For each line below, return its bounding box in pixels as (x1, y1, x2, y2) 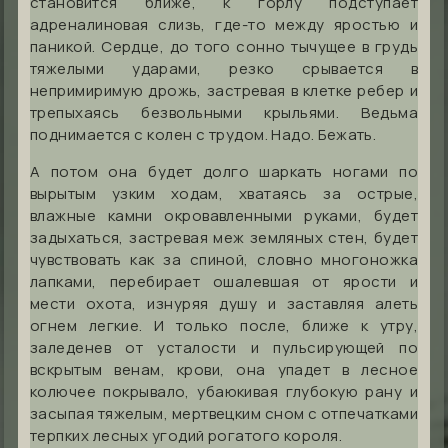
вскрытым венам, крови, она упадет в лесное (30, 358, 418, 380)
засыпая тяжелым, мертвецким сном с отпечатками (30, 402, 418, 424)
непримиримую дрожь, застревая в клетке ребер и (30, 79, 418, 101)
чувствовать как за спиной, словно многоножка (30, 248, 418, 270)
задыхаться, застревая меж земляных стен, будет (30, 226, 418, 248)
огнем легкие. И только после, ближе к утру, (30, 314, 418, 336)
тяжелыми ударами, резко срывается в (30, 57, 418, 79)
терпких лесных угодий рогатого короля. (30, 424, 343, 446)
